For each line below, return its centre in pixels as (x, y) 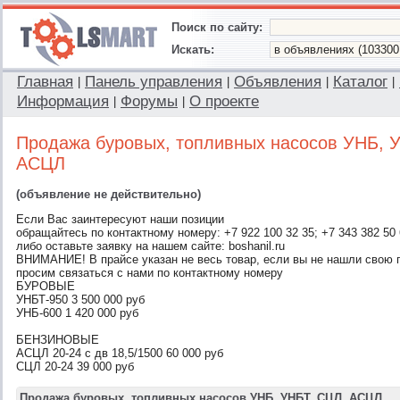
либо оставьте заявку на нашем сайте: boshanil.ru (150, 246)
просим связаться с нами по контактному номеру (150, 273)
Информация (63, 101)
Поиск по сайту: (217, 27)
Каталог (360, 82)
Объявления (278, 82)
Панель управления (154, 82)
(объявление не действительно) (108, 194)
